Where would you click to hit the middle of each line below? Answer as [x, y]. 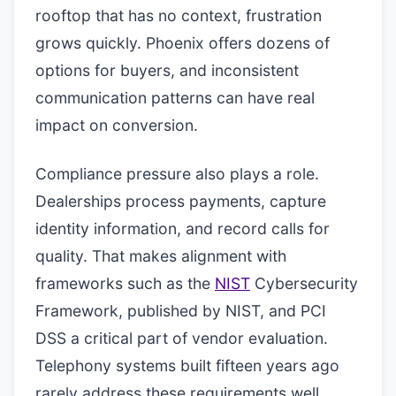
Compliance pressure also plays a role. [177, 174]
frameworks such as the [125, 283]
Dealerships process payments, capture [181, 201]
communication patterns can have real [175, 98]
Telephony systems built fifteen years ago [187, 366]
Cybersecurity [304, 283]
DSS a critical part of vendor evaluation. [182, 338]
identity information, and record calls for [183, 228]
